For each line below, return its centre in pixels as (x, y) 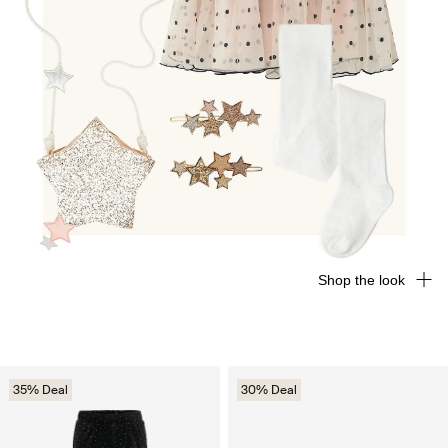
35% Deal (40, 390)
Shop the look (361, 280)
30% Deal (269, 390)
